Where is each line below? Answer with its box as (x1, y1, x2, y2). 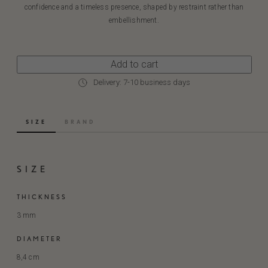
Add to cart (110, 59, 158, 70)
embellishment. (109, 16, 159, 25)
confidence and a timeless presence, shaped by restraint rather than (24, 3, 244, 11)
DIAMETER (16, 234, 62, 243)
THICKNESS (16, 193, 67, 201)
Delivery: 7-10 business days (93, 78, 190, 87)
